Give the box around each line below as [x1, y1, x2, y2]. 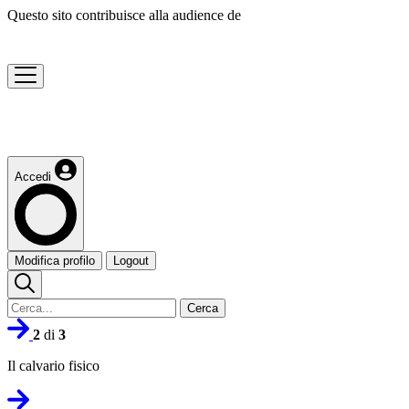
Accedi [15, 170, 51, 184]
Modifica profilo [15, 254, 95, 267]
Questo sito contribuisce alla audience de [7, 7, 241, 23]
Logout [113, 254, 149, 267]
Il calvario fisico [7, 358, 100, 373]
